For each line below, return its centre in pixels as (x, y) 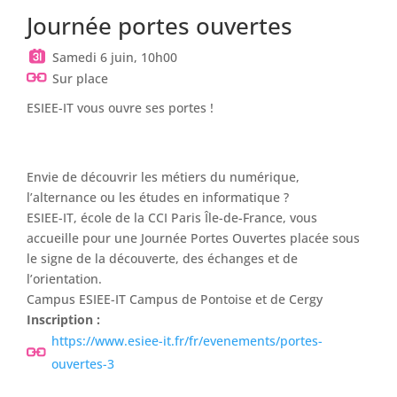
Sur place (80, 78)
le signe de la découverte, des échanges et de (162, 259)
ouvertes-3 (82, 364)
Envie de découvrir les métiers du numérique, (163, 177)
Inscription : (63, 320)
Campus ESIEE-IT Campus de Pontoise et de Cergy (175, 300)
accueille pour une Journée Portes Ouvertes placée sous (193, 238)
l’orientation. (64, 279)
